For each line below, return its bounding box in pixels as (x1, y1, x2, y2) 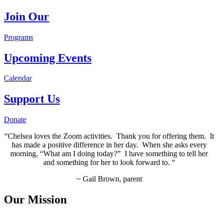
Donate (4, 115, 26, 124)
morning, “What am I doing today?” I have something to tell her (10, 149, 208, 158)
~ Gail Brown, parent (76, 175, 142, 183)
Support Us (4, 92, 60, 106)
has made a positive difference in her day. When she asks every (11, 141, 207, 149)
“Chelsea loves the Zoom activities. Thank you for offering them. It (4, 132, 214, 141)
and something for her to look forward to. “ (43, 158, 175, 167)
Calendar (4, 74, 32, 83)
